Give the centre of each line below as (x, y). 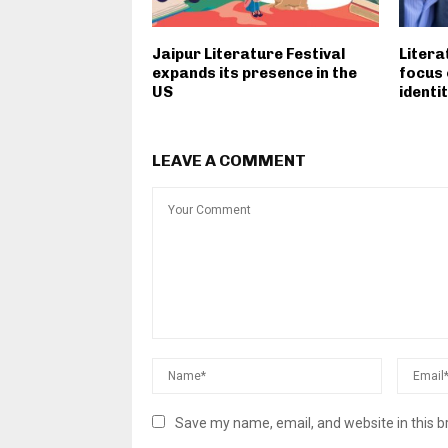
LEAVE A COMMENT (229, 161)
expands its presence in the (254, 73)
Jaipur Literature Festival (248, 54)
